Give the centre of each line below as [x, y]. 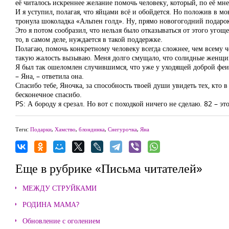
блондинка [92, 129]
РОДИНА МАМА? [51, 204]
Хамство [65, 129]
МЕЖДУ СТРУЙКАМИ [60, 188]
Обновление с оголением [61, 221]
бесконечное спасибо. [49, 94]
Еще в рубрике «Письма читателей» [109, 168]
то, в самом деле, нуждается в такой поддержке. [89, 39]
